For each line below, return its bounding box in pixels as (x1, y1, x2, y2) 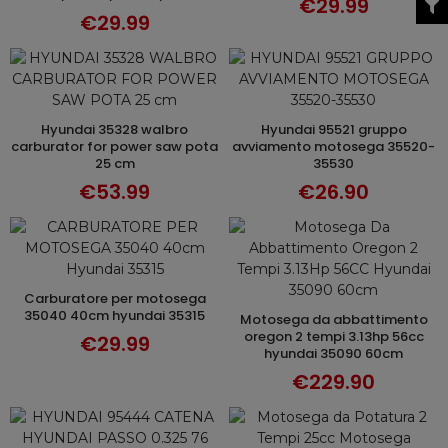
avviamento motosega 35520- (232, 137, 435, 156)
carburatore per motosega (23, 289, 35, 308)
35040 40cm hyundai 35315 (24, 306, 205, 325)
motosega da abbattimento (239, 310, 252, 329)
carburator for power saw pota (11, 137, 218, 156)
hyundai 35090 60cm (264, 344, 403, 363)
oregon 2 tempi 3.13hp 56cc (243, 327, 424, 346)
